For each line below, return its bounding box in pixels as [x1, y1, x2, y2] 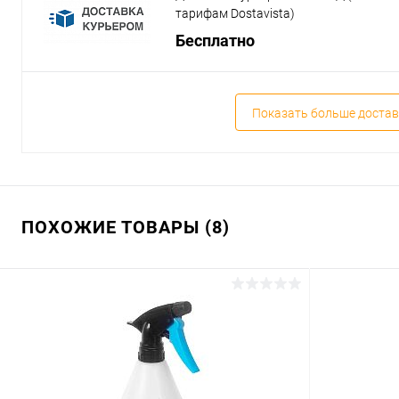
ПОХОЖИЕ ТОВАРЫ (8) [21, 216, 230, 238]
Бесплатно [175, 30, 255, 50]
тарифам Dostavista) [175, 6, 295, 20]
